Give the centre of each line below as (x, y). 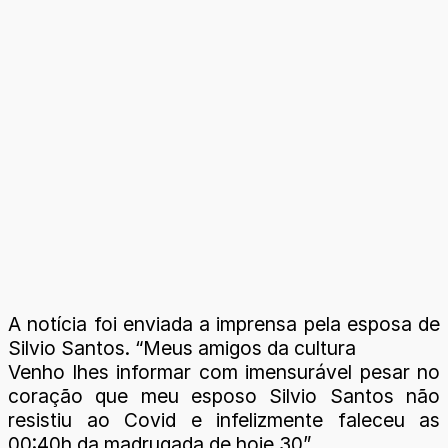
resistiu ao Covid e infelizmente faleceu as (224, 420)
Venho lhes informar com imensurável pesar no (224, 372)
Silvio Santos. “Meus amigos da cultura (182, 348)
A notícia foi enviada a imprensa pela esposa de (224, 324)
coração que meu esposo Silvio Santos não (224, 396)
